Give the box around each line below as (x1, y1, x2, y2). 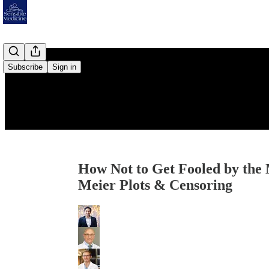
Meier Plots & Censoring (78, 177, 232, 193)
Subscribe (8, 62, 43, 71)
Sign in (52, 62, 76, 71)
